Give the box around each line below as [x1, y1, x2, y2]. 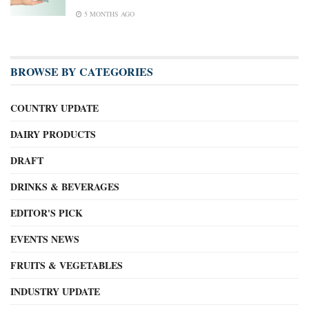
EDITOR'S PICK [10, 206, 83, 221]
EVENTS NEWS [10, 232, 79, 247]
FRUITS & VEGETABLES [10, 258, 123, 273]
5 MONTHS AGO [82, 9, 134, 19]
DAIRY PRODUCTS [10, 127, 96, 142]
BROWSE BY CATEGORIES [10, 63, 153, 80]
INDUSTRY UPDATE [10, 284, 100, 299]
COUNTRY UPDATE [10, 101, 99, 116]
